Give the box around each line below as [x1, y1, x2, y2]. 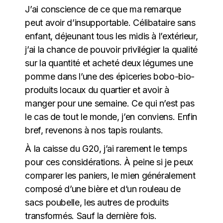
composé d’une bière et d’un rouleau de [25, 183, 181, 194]
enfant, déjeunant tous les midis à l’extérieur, [25, 30, 198, 41]
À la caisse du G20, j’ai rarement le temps [25, 143, 187, 154]
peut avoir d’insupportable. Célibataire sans [25, 17, 196, 28]
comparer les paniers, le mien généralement [25, 170, 196, 181]
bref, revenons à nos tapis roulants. [25, 124, 163, 135]
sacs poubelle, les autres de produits [25, 197, 169, 208]
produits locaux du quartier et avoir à [25, 84, 169, 95]
